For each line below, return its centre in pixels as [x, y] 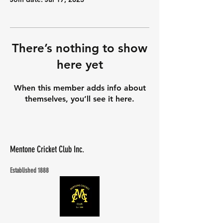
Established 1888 [29, 170]
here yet [80, 64]
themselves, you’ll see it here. [80, 99]
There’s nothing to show [80, 48]
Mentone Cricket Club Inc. [47, 149]
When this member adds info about [80, 88]
